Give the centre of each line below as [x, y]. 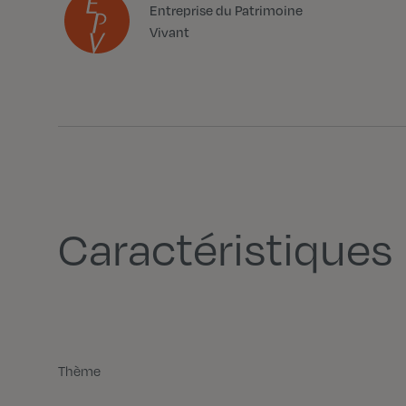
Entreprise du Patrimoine [227, 10]
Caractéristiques [225, 248]
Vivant [170, 32]
